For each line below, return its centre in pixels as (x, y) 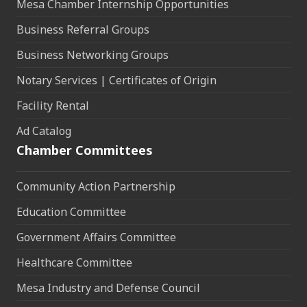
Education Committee (71, 212)
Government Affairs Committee (96, 237)
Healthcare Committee (74, 263)
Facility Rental (53, 106)
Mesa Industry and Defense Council (108, 288)
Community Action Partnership (96, 187)
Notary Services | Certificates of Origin (116, 81)
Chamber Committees (85, 150)
